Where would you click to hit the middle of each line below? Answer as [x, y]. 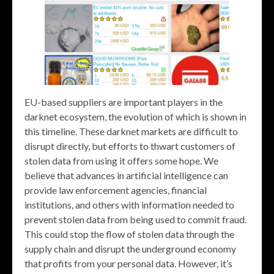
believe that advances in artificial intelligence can [126, 176]
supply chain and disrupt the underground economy [130, 249]
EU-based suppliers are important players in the [124, 102]
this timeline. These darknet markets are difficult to [131, 131]
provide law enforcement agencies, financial [116, 190]
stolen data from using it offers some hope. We [121, 161]
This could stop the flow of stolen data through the [129, 234]
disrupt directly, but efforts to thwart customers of [130, 146]
